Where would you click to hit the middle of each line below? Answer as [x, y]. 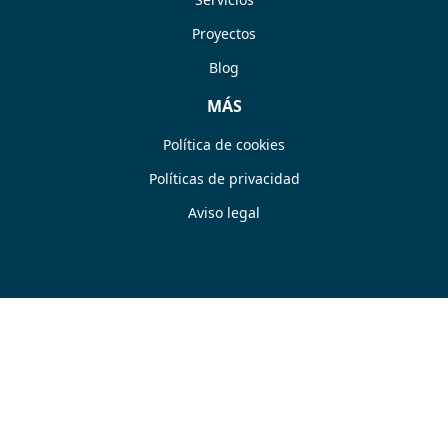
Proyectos [224, 34]
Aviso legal [224, 213]
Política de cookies [224, 145]
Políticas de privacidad [224, 179]
